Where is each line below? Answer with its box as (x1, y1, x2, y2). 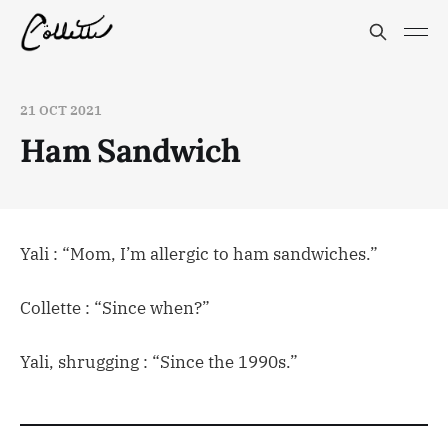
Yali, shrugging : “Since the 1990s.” (20, 351, 298, 374)
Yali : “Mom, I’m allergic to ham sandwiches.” (20, 243, 378, 265)
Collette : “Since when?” (20, 297, 210, 320)
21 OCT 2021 (20, 102, 102, 119)
